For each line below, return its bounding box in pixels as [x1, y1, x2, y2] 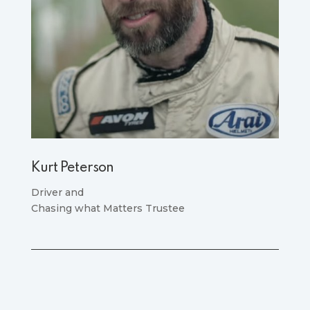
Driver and [30, 185, 84, 199]
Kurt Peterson [30, 161, 114, 175]
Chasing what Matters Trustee [30, 201, 185, 215]
